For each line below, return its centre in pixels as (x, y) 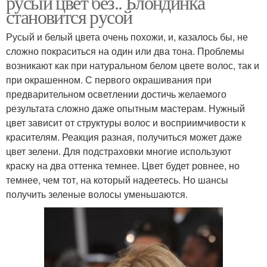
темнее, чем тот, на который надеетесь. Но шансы (117, 179)
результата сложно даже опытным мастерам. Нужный (125, 108)
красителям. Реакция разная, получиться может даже (124, 136)
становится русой (69, 16)
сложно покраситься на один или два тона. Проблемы (125, 51)
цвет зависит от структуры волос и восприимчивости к (126, 122)
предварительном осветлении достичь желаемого (116, 94)
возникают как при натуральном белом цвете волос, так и (133, 65)
